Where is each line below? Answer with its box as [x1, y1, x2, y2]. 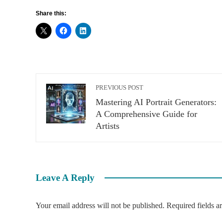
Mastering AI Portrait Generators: [96, 97, 217, 107]
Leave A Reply [36, 172, 95, 183]
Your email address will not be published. [36, 201, 165, 210]
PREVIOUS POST [96, 84, 143, 91]
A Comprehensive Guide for [96, 109, 197, 119]
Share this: [36, 9, 66, 17]
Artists [96, 120, 119, 131]
